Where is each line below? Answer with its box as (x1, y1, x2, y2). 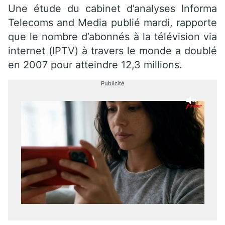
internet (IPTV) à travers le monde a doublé (8, 44, 217, 57)
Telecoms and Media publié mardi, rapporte (8, 16, 217, 29)
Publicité (100, 79, 125, 87)
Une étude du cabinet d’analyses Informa (8, 2, 217, 15)
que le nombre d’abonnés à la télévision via (8, 30, 217, 43)
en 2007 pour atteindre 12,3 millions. (8, 58, 182, 71)
